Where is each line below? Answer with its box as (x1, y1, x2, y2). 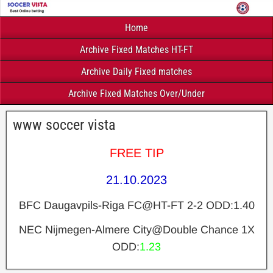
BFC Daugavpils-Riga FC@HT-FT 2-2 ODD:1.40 (18, 199, 255, 211)
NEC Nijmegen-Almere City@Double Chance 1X (18, 223, 255, 236)
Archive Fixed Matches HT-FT (80, 43, 193, 55)
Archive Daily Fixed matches (81, 65, 192, 77)
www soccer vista (13, 116, 116, 133)
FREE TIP (109, 146, 164, 160)
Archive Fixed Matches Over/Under (68, 87, 205, 99)
